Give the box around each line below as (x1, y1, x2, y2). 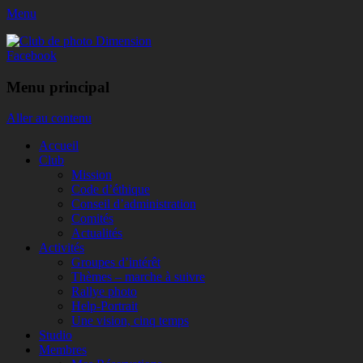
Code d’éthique (71, 182, 150, 197)
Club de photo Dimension (6, 34, 139, 48)
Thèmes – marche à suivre (71, 270, 205, 284)
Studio (39, 328, 72, 343)
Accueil (39, 139, 79, 153)
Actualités (71, 226, 122, 241)
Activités (39, 241, 84, 255)
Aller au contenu (6, 111, 92, 126)
